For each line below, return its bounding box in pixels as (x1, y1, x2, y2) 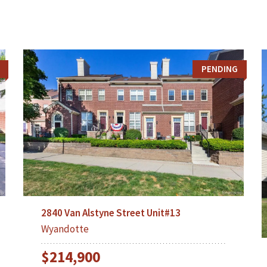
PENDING (201, 63, 238, 74)
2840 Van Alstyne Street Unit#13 (41, 206, 181, 219)
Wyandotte (41, 222, 89, 235)
